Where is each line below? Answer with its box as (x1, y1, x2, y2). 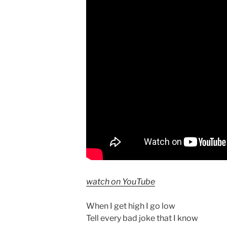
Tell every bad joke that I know (86, 213, 198, 223)
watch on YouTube (86, 176, 155, 186)
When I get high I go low (86, 201, 175, 211)
